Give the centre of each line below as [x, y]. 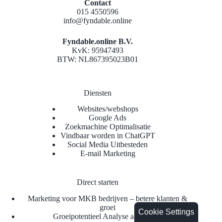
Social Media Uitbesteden [108, 145]
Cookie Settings [166, 212]
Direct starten [98, 182]
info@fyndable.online [98, 20]
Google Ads [108, 118]
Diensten [98, 93]
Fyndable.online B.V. [98, 41]
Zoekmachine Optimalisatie [108, 127]
